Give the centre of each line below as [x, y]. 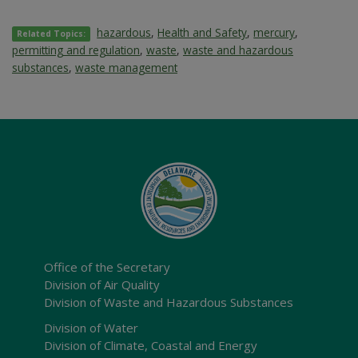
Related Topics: [52, 34]
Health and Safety [203, 33]
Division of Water [91, 328]
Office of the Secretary [107, 267]
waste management [126, 68]
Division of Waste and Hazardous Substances [169, 302]
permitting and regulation [76, 50]
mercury [274, 33]
